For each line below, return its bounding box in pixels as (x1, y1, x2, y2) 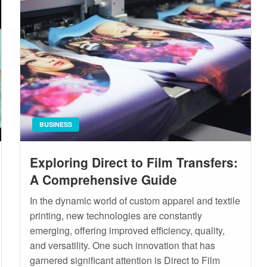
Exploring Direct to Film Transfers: (29, 153, 238, 171)
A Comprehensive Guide (29, 170, 177, 188)
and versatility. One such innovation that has (29, 238, 215, 252)
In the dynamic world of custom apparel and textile (29, 194, 240, 207)
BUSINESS (39, 120, 72, 129)
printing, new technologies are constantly (29, 209, 202, 222)
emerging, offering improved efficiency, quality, (29, 223, 225, 237)
